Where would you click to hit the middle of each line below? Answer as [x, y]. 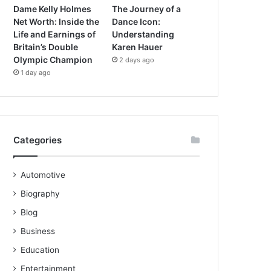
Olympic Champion [53, 60]
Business [38, 231]
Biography [41, 194]
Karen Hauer [138, 47]
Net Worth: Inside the [57, 22]
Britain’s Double [46, 47]
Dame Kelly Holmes [53, 9]
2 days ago [137, 60]
